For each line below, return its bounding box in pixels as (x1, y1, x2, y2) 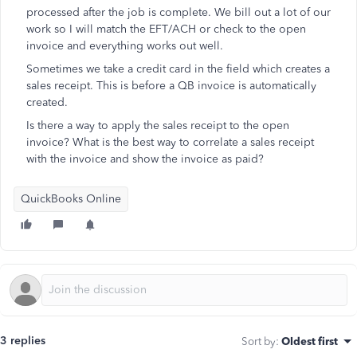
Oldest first (281, 335, 338, 347)
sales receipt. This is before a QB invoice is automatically (26, 79, 316, 92)
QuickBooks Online (21, 192, 121, 206)
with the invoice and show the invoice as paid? (26, 152, 264, 166)
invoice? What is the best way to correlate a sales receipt (26, 135, 314, 149)
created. (26, 96, 71, 109)
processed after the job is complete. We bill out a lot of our (26, 6, 331, 19)
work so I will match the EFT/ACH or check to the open (26, 22, 306, 36)
